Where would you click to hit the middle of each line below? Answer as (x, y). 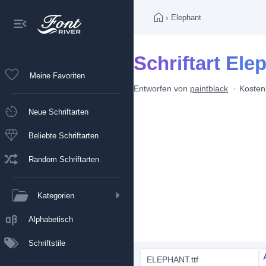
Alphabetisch (51, 219)
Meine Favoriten (57, 75)
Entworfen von (162, 88)
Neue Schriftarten (58, 112)
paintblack (209, 88)
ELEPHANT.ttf (172, 259)
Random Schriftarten (64, 159)
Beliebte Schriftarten (64, 135)
